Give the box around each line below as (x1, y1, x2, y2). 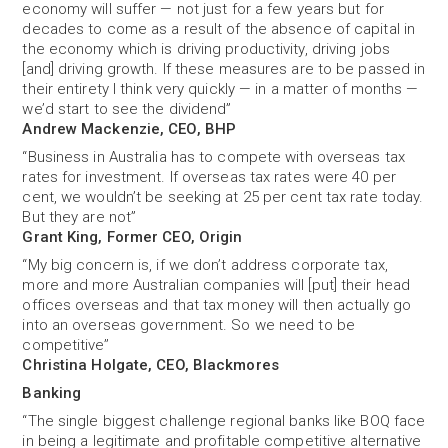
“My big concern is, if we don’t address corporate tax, (22, 256, 388, 274)
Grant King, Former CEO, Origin (22, 228, 243, 246)
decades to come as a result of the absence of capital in (22, 20, 416, 38)
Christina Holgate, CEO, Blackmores (22, 356, 279, 374)
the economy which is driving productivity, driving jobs (22, 40, 390, 58)
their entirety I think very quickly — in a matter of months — (22, 80, 419, 98)
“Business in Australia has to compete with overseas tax (22, 148, 405, 166)
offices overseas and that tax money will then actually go (22, 296, 412, 314)
